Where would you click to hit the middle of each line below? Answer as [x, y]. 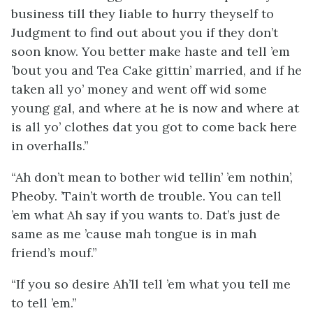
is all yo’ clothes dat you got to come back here [154, 127]
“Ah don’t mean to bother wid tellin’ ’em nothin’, [152, 177]
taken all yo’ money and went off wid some [139, 89]
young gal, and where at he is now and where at [155, 108]
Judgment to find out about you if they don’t [145, 32]
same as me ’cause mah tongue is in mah [134, 234]
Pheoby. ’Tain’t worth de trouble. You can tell [146, 196]
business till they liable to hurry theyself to [143, 14]
